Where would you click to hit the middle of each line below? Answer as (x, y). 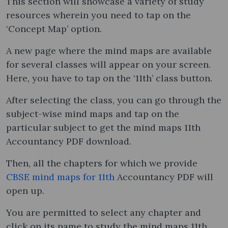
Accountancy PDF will (164, 177)
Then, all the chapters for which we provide (102, 163)
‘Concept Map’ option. (54, 28)
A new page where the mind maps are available (109, 50)
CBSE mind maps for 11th (60, 177)
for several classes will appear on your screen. (108, 64)
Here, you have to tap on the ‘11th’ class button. (110, 78)
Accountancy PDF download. (70, 141)
